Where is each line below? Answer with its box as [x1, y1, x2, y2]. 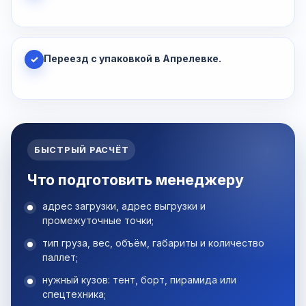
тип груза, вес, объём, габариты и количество [42, 237, 264, 249]
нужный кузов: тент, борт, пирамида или [42, 274, 236, 286]
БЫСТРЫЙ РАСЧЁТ [34, 145, 129, 156]
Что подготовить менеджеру [27, 171, 244, 189]
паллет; [42, 251, 78, 264]
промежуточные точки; [42, 214, 154, 227]
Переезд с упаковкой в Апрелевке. [44, 53, 221, 65]
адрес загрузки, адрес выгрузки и [42, 200, 206, 212]
